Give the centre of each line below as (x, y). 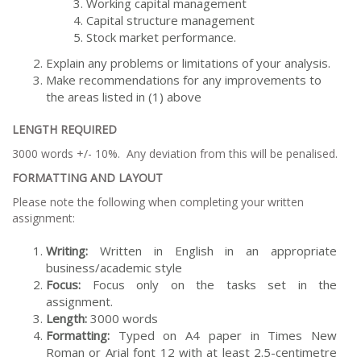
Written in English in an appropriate (212, 250)
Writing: (67, 250)
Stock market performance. (161, 37)
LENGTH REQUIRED (64, 129)
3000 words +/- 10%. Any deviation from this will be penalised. (175, 153)
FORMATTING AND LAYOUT (87, 177)
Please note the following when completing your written (158, 201)
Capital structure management (170, 20)
